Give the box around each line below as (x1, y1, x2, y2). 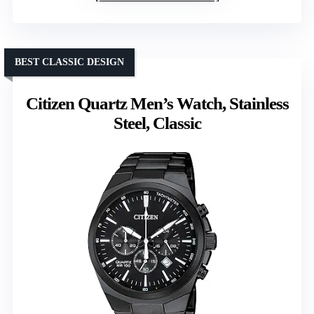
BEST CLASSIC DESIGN (15, 56, 124, 67)
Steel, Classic (113, 113, 201, 132)
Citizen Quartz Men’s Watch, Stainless (25, 93, 289, 113)
